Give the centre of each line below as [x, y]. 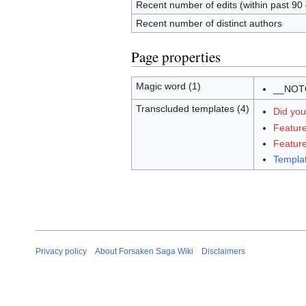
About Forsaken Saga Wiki [144, 252]
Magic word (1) [168, 86]
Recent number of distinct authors [209, 24]
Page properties [176, 57]
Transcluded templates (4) [192, 109]
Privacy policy [61, 252]
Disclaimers [223, 252]
